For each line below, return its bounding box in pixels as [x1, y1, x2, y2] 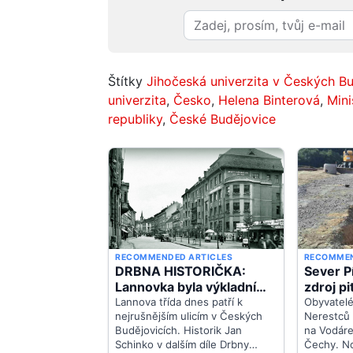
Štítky [108, 72, 147, 89]
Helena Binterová [218, 91, 320, 108]
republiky [108, 110, 162, 127]
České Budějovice [169, 110, 276, 127]
